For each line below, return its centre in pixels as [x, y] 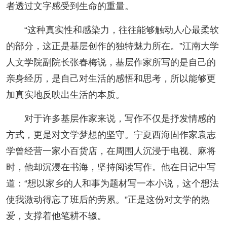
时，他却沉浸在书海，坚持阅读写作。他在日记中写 [111, 167]
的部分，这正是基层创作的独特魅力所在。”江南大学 [112, 46]
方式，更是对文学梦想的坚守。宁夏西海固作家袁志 [111, 135]
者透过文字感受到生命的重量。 [70, 6]
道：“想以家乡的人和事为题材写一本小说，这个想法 [112, 184]
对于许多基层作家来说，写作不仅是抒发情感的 [120, 119]
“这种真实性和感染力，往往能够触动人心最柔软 [121, 30]
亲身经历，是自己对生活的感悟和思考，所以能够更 [111, 79]
